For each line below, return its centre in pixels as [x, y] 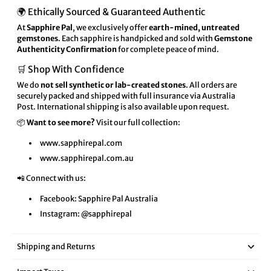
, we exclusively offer [111, 28]
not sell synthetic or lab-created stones [113, 85]
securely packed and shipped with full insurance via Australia [126, 96]
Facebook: [59, 199]
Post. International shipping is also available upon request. [123, 107]
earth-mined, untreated [194, 28]
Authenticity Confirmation [67, 50]
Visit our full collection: [138, 123]
